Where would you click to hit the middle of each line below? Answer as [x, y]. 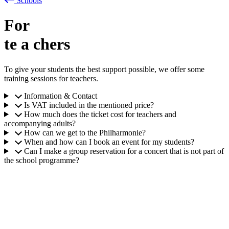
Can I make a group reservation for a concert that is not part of [124, 151]
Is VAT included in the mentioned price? [89, 105]
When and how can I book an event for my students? [109, 142]
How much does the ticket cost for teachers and [100, 114]
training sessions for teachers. [51, 78]
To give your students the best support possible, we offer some [104, 69]
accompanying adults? [40, 123]
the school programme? [42, 160]
